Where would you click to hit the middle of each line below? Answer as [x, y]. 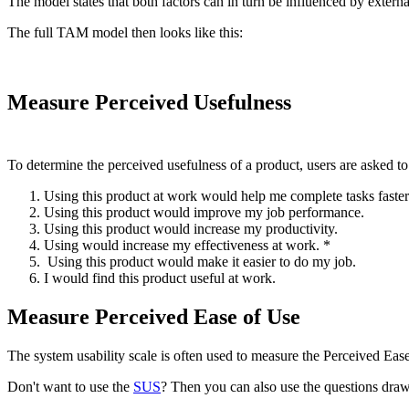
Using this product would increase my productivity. [191, 229]
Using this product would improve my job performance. [204, 213]
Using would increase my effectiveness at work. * [187, 246]
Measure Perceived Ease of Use [154, 317]
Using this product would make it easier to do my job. [200, 262]
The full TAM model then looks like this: [125, 32]
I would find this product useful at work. [160, 278]
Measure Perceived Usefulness [149, 102]
